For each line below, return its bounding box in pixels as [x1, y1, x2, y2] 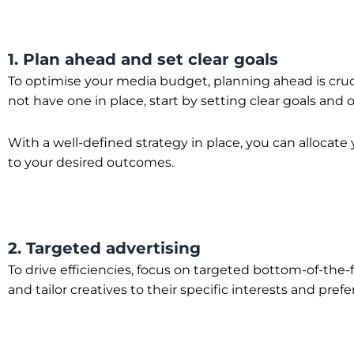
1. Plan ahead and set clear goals [8, 50, 278, 69]
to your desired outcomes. [8, 155, 174, 170]
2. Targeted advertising [8, 239, 201, 258]
